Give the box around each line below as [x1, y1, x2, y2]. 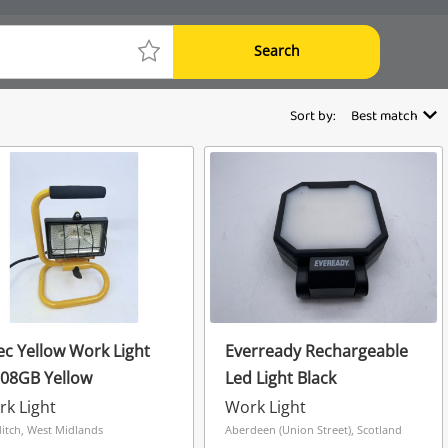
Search [254, 40, 300, 60]
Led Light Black [224, 366, 336, 389]
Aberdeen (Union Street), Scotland [224, 421, 402, 437]
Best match [351, 104, 418, 130]
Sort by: [290, 104, 336, 130]
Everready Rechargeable [224, 339, 408, 362]
